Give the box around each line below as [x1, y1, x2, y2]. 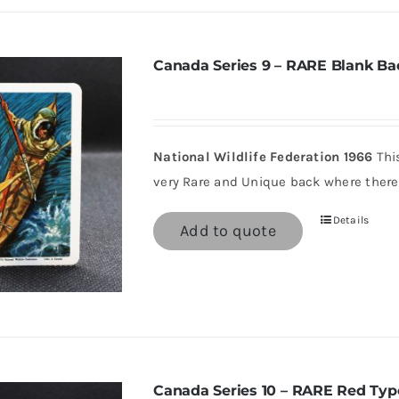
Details [332, 214, 370, 226]
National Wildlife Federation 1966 [153, 149, 373, 165]
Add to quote [180, 221, 276, 240]
